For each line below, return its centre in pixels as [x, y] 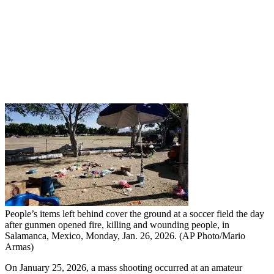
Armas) [19, 247]
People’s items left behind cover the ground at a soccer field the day [135, 214]
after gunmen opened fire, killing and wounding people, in [117, 225]
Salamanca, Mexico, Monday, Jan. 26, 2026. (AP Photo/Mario [125, 236]
